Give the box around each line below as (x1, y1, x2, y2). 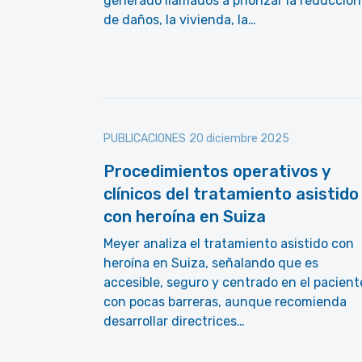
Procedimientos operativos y (103, 162, 330, 181)
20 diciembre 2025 (189, 132, 289, 145)
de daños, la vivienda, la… (103, 12, 256, 27)
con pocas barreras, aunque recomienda (103, 294, 347, 309)
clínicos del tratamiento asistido (103, 184, 359, 204)
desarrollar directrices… (103, 314, 245, 329)
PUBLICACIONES (103, 132, 186, 145)
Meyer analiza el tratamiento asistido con (103, 236, 354, 251)
